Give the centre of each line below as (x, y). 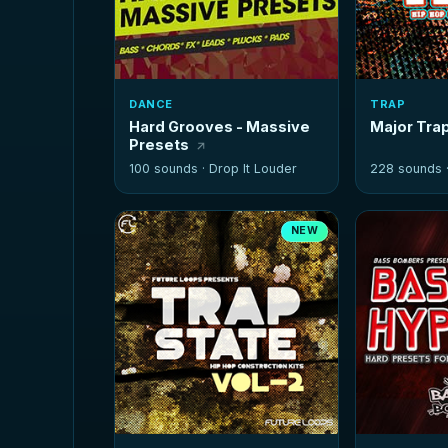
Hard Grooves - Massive (220, 127)
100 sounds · (169, 169)
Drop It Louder (253, 169)
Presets (159, 145)
